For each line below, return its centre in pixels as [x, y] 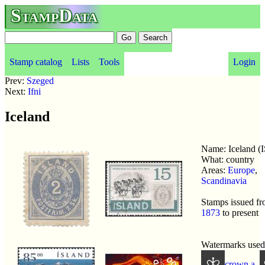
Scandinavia [224, 180]
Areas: [214, 170]
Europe [241, 170]
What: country [228, 159]
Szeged [40, 81]
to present [239, 212]
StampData [54, 15]
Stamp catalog [36, 62]
